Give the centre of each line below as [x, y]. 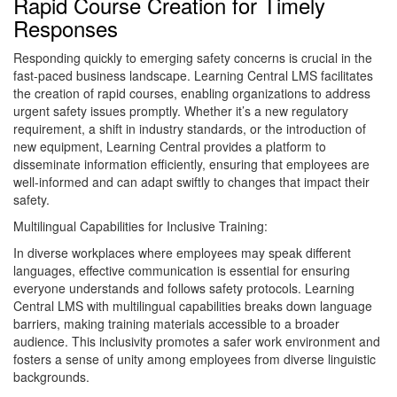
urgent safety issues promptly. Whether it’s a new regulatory [181, 111]
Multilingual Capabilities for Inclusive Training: [140, 226]
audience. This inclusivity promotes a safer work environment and [197, 342]
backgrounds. [51, 377]
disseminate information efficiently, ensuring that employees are [191, 164]
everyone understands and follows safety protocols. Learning [184, 288]
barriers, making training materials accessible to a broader [176, 324]
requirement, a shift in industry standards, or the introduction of [190, 129]
